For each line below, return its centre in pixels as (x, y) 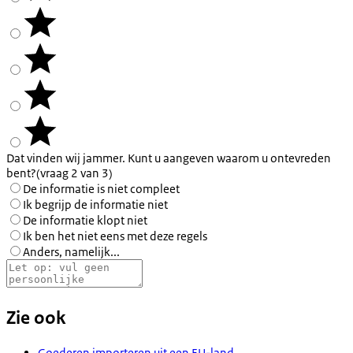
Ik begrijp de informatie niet (95, 205)
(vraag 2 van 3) (74, 173)
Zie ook (36, 318)
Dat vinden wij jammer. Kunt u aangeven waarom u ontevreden (169, 158)
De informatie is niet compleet (101, 189)
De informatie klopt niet (85, 221)
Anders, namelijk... (71, 252)
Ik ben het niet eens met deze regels (115, 236)
